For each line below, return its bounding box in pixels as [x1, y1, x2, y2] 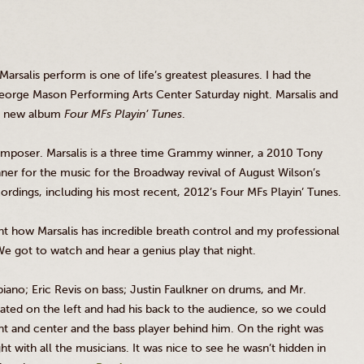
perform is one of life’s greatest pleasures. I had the [40, 68, 311, 82]
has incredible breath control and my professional [78, 224, 340, 238]
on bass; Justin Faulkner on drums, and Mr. [81, 283, 306, 297]
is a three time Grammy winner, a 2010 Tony [87, 146, 323, 160]
